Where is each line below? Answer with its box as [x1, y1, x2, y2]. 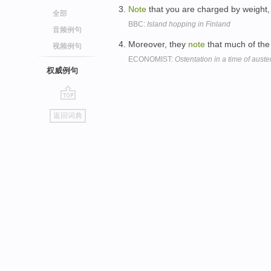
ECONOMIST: [128, 55, 175, 64]
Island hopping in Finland [147, 19, 230, 28]
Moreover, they [128, 39, 188, 50]
